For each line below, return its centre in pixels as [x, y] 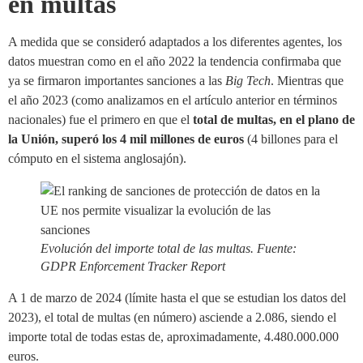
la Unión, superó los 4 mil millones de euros [126, 139]
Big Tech [248, 81]
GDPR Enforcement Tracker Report [133, 267]
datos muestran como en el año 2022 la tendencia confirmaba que [175, 62]
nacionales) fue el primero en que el [100, 120]
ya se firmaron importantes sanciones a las [117, 81]
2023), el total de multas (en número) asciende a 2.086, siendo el [172, 318]
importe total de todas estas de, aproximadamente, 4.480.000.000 [173, 337]
